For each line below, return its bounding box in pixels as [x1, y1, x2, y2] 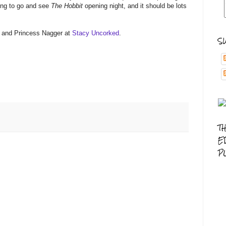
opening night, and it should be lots [83, 2, 187, 10]
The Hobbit [51, 2, 83, 10]
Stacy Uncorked [72, 29, 119, 37]
